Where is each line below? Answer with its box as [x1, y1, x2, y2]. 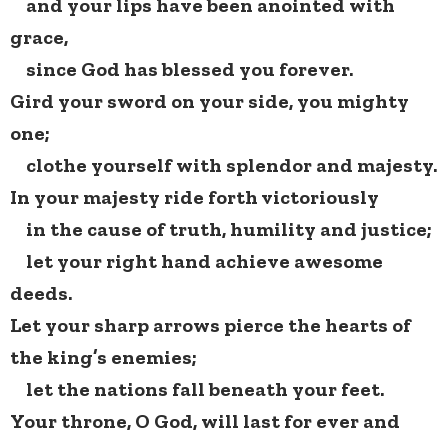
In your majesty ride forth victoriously [10, 185, 379, 210]
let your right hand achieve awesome [10, 249, 383, 274]
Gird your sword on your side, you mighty [10, 89, 409, 114]
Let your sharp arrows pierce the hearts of [10, 313, 411, 338]
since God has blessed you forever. [10, 57, 353, 82]
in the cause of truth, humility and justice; [10, 217, 432, 242]
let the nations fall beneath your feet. [10, 377, 384, 402]
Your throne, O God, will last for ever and [10, 409, 400, 434]
